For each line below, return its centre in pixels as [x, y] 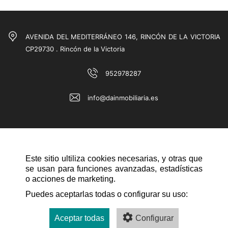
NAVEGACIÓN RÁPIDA [58, 184]
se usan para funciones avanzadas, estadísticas [114, 169]
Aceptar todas [79, 218]
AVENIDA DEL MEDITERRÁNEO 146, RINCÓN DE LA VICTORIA [123, 37]
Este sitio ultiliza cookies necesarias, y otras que [114, 159]
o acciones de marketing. [70, 179]
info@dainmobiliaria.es [123, 98]
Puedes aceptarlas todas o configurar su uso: [107, 194]
